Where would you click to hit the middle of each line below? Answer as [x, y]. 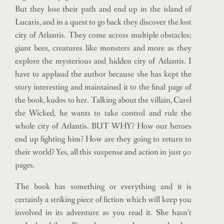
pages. [25, 165]
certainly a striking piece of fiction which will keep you [103, 200]
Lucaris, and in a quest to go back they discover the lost [103, 22]
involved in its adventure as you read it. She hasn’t [103, 213]
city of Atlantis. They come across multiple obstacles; [103, 35]
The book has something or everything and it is [103, 187]
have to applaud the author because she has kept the [103, 74]
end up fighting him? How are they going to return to [103, 139]
